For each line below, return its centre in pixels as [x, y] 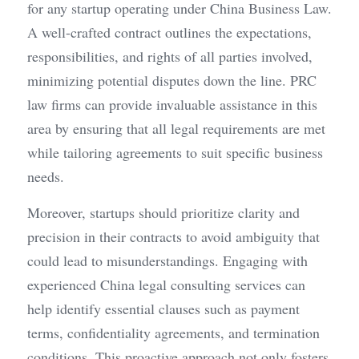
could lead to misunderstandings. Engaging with [167, 260]
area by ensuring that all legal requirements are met [176, 128]
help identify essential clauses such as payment [163, 308]
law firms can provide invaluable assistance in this [172, 104]
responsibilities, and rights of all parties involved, [170, 56]
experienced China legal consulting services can [166, 284]
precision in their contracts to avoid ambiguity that [173, 236]
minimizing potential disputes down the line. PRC [172, 80]
